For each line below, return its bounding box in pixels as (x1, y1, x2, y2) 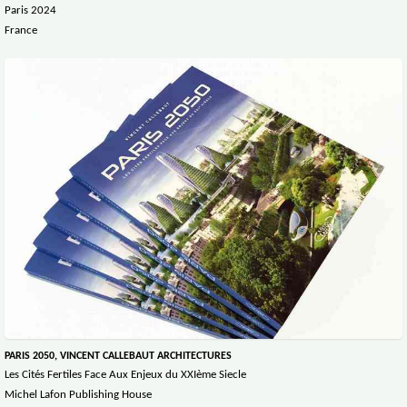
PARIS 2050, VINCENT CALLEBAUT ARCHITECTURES (5, 351, 232, 362)
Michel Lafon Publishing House (5, 389, 152, 402)
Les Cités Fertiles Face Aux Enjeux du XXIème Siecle (5, 369, 246, 382)
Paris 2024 (5, 4, 56, 16)
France (5, 24, 37, 36)
